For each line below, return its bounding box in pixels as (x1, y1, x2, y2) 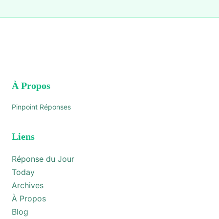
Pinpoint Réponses (12, 103, 71, 111)
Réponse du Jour (12, 154, 74, 164)
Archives (12, 180, 44, 190)
